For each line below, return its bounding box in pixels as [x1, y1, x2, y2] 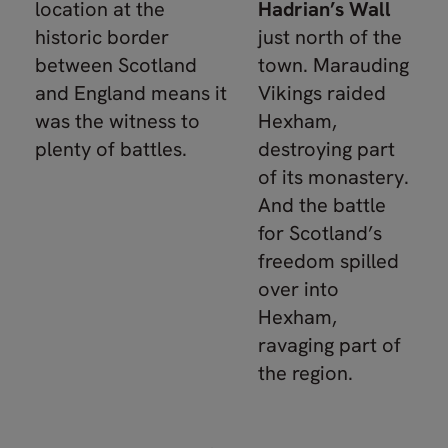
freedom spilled [258, 248, 399, 274]
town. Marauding [258, 52, 409, 78]
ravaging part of [258, 332, 401, 358]
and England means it [35, 80, 227, 106]
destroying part [258, 136, 395, 162]
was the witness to [35, 108, 200, 134]
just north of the [258, 24, 402, 50]
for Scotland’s [258, 220, 382, 246]
